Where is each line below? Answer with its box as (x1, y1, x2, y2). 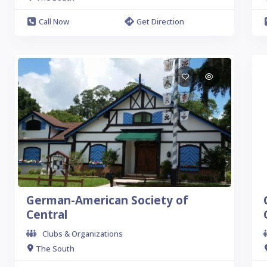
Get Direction (136, 16, 184, 27)
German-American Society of (26, 193, 188, 208)
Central (26, 207, 67, 222)
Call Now (39, 16, 69, 27)
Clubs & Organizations (42, 228, 123, 239)
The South (36, 243, 74, 254)
